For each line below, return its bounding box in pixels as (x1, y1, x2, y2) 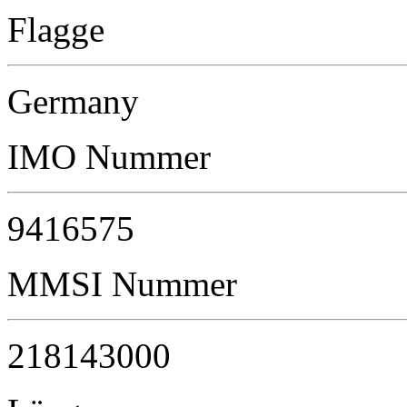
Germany (7, 82, 139, 122)
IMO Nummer (7, 137, 211, 177)
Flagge (7, 10, 104, 50)
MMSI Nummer (7, 264, 237, 304)
